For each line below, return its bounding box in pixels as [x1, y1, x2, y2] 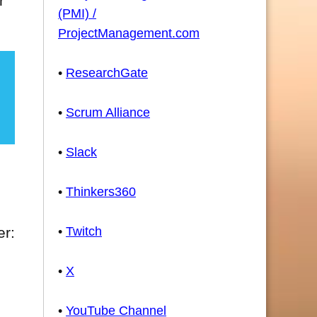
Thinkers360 [66, 185, 136, 199]
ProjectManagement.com [58, 26, 200, 40]
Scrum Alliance [66, 105, 150, 120]
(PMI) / [58, 6, 96, 21]
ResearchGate [66, 66, 148, 80]
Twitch [66, 224, 102, 238]
